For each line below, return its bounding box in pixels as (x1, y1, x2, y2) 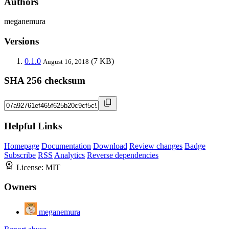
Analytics (54, 150, 85, 159)
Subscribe (4, 150, 36, 159)
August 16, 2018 (43, 57, 89, 65)
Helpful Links (4, 120, 62, 131)
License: (16, 163, 45, 172)
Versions (4, 36, 39, 47)
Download (93, 141, 127, 150)
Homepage (4, 141, 39, 150)
